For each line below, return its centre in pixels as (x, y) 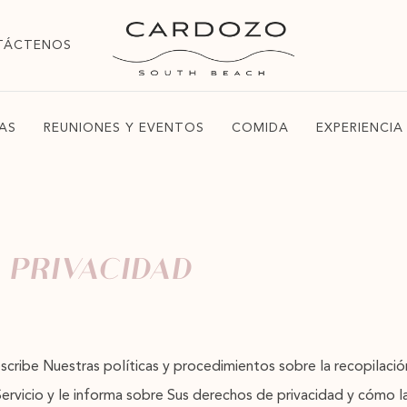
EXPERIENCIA (359, 128)
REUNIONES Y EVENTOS (124, 128)
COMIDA (260, 128)
